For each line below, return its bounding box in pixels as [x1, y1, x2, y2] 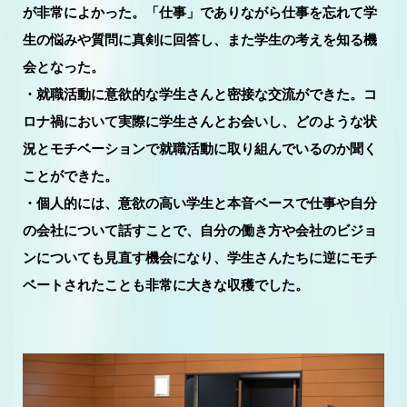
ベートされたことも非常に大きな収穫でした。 [23, 277, 309, 293]
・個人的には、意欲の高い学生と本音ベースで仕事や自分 [23, 195, 377, 212]
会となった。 [23, 59, 104, 75]
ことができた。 [23, 168, 118, 184]
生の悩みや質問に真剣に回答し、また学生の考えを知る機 [23, 32, 377, 48]
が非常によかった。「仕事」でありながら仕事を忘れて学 [23, 5, 377, 21]
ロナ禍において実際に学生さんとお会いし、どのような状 [23, 114, 377, 130]
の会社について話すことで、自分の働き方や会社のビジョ [23, 223, 377, 239]
